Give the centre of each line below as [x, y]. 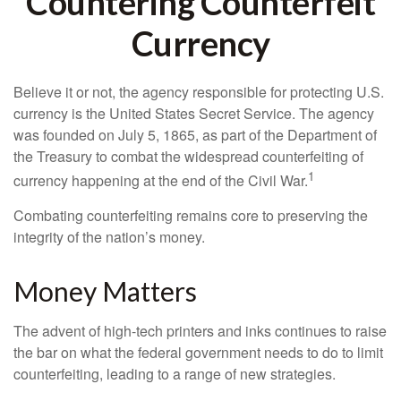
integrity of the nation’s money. [109, 237]
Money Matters [105, 291]
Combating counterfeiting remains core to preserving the [191, 216]
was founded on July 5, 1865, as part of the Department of [195, 135]
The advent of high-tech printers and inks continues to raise [200, 331]
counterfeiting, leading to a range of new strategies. [175, 374]
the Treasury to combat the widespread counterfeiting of [188, 156]
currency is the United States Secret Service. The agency [194, 113]
